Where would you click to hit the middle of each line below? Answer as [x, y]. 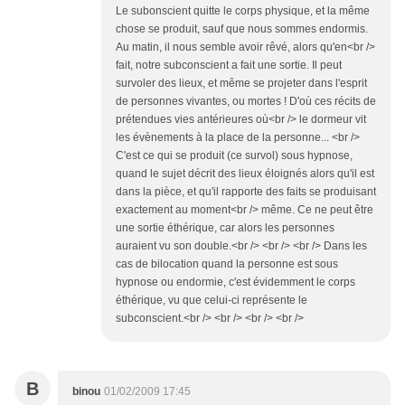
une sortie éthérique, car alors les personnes [225, 228]
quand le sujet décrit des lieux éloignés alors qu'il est [245, 174]
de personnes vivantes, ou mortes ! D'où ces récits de [246, 102]
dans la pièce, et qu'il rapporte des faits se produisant [246, 192]
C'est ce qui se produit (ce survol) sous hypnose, [234, 156]
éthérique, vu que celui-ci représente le [212, 301]
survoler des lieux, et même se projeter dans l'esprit [241, 84]
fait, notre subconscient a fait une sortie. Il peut [229, 66]
